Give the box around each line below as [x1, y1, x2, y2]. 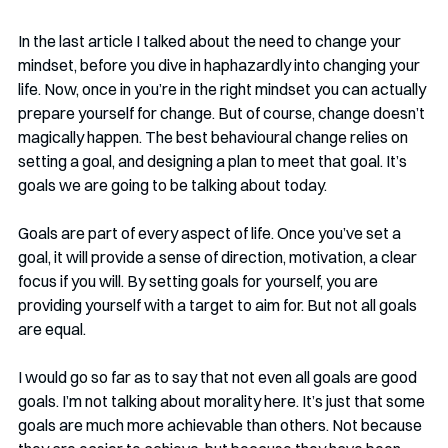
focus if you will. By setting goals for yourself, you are [18, 271, 381, 291]
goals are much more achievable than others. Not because [18, 415, 425, 435]
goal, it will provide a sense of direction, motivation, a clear [18, 247, 420, 267]
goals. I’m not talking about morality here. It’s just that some [18, 391, 428, 411]
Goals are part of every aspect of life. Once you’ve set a [18, 223, 404, 243]
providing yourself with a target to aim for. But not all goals [18, 295, 420, 315]
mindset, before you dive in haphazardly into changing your [18, 55, 423, 75]
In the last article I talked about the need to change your [18, 31, 404, 51]
